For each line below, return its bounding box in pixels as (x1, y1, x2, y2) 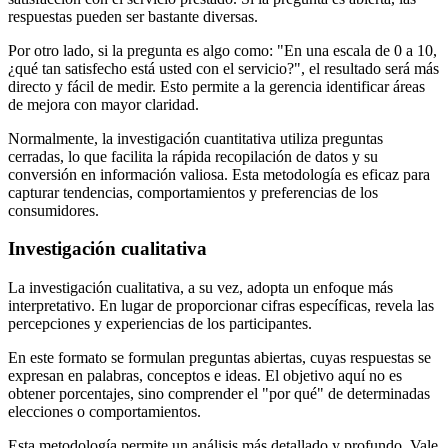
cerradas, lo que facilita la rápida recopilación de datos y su (8, 147, 378, 165)
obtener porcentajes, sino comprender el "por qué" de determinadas (8, 385, 430, 403)
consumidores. (8, 201, 99, 219)
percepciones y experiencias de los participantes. (8, 315, 312, 333)
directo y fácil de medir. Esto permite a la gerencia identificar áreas (8, 77, 425, 95)
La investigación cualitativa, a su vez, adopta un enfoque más (8, 279, 393, 297)
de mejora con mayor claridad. (8, 95, 199, 113)
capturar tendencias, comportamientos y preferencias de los (8, 183, 378, 201)
